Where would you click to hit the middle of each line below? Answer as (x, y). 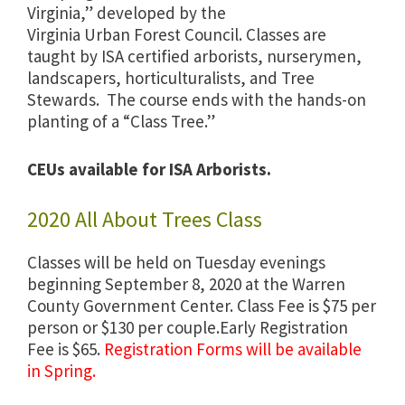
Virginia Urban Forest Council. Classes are (177, 35)
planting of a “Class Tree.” (121, 122)
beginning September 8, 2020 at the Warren (186, 284)
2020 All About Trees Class (145, 220)
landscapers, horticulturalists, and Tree (171, 78)
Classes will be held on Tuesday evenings (176, 263)
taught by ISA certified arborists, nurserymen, (194, 57)
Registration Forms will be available (233, 349)
